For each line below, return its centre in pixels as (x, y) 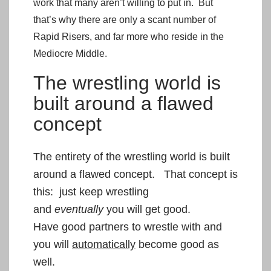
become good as (177, 244)
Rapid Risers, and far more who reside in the (129, 36)
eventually (79, 209)
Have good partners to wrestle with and (128, 227)
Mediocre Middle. (70, 53)
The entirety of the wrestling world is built (132, 156)
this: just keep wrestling (91, 191)
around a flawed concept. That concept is (135, 174)
